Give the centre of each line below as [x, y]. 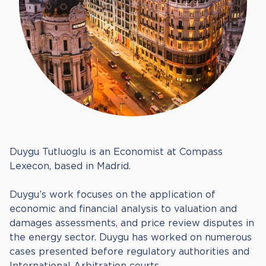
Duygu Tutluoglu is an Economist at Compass [116, 152]
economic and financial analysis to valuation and [123, 209]
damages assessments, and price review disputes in [132, 223]
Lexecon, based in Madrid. [70, 166]
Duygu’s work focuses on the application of [113, 194]
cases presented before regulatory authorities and [129, 251]
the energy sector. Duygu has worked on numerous [131, 237]
